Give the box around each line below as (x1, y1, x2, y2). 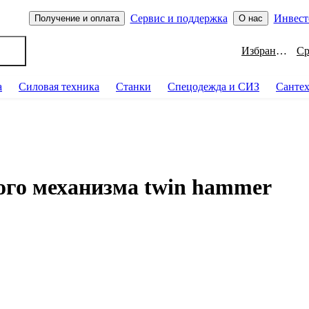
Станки (116, 81, 151, 92)
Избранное (276, 44, 287, 57)
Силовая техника (19, 81, 99, 92)
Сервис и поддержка (130, 12, 228, 24)
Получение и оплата (34, 13, 119, 23)
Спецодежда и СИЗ (168, 81, 259, 92)
